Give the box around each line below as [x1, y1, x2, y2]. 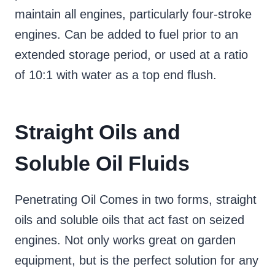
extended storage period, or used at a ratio [15, 48, 248, 62]
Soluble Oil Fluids [15, 152, 190, 176]
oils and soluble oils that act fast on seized [15, 213, 244, 227]
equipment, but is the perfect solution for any [15, 254, 258, 268]
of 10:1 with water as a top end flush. [15, 68, 217, 82]
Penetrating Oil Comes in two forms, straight [15, 193, 257, 207]
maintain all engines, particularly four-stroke [15, 7, 252, 21]
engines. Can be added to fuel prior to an [15, 28, 238, 42]
